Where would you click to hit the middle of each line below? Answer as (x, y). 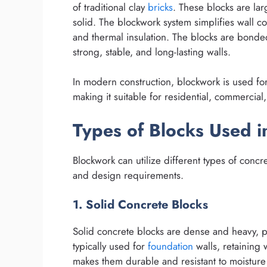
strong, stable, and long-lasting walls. (152, 52)
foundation (170, 246)
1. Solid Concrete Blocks (140, 205)
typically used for (110, 246)
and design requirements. (128, 175)
